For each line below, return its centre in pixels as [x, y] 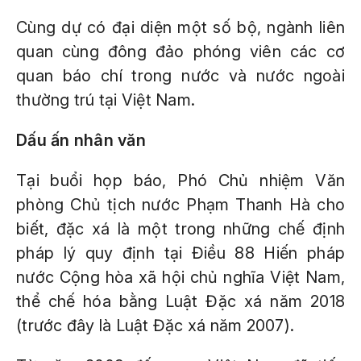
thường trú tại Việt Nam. [106, 100]
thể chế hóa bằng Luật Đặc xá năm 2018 [180, 301]
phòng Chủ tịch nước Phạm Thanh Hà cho [180, 205]
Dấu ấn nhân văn [81, 140]
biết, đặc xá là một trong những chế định [180, 229]
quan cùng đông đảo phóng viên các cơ [180, 52]
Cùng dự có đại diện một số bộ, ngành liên [180, 27]
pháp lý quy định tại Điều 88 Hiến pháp [180, 253]
